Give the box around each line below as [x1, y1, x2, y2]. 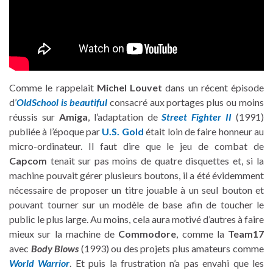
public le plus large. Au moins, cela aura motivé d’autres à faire [9, 213, 264, 225]
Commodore [118, 228, 177, 240]
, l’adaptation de [87, 111, 162, 123]
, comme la [176, 228, 228, 240]
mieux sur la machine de [9, 228, 119, 240]
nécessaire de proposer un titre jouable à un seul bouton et [9, 184, 264, 196]
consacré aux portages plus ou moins [107, 96, 264, 108]
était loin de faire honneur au [143, 126, 264, 138]
